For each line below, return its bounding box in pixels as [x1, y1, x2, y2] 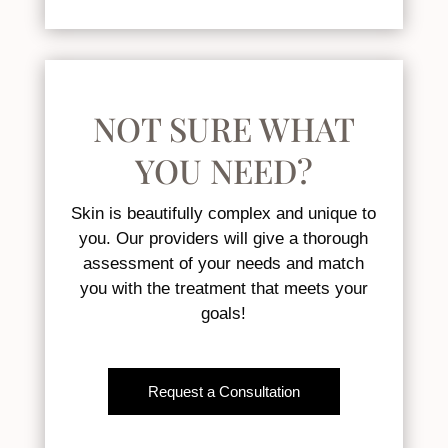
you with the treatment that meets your [79, 278, 368, 298]
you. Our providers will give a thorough [79, 228, 369, 248]
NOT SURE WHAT [92, 105, 355, 150]
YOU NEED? [134, 147, 313, 192]
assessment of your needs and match [83, 253, 365, 273]
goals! [201, 303, 247, 323]
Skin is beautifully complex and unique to [71, 203, 377, 223]
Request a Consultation [147, 382, 300, 400]
